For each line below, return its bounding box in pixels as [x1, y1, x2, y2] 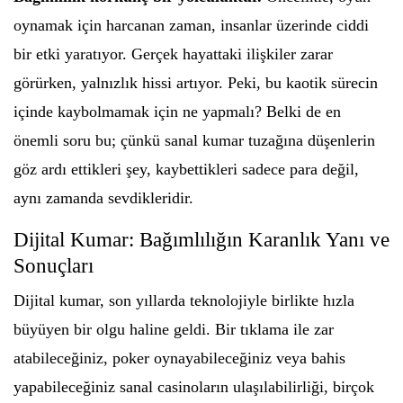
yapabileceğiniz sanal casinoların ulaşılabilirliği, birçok [13, 378, 374, 396]
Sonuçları [13, 255, 94, 277]
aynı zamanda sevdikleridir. [13, 189, 193, 207]
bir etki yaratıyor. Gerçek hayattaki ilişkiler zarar [13, 45, 333, 63]
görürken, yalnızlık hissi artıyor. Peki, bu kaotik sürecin [13, 74, 378, 92]
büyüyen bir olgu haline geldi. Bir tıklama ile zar [13, 320, 334, 338]
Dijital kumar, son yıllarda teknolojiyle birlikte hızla [13, 291, 354, 309]
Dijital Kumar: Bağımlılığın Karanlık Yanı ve [13, 228, 390, 251]
